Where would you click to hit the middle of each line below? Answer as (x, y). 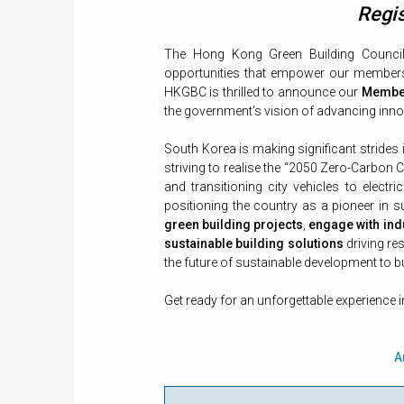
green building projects (234, 225)
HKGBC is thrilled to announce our (263, 92)
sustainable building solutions (254, 244)
